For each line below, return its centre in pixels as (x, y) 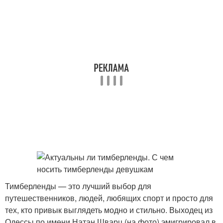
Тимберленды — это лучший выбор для (78, 186)
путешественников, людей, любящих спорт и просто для (109, 198)
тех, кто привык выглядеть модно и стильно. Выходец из (109, 210)
